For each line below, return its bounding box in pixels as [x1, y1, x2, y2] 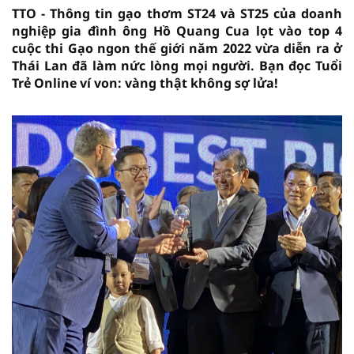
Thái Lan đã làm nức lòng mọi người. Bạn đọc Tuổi [12, 57, 342, 74]
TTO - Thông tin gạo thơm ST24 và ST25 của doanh [12, 5, 342, 22]
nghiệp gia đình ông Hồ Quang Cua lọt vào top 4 [12, 22, 342, 40]
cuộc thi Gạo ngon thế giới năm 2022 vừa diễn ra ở [12, 40, 342, 57]
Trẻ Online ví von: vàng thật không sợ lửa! [12, 74, 278, 92]
